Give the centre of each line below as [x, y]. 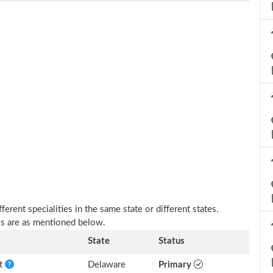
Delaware [107, 265]
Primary [176, 265]
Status [172, 241]
